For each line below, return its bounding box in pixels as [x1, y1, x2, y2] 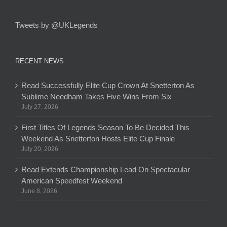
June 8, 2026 [21, 187, 57, 195]
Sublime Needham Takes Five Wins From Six [21, 92, 172, 101]
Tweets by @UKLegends [15, 21, 98, 30]
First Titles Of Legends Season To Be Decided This [21, 123, 190, 132]
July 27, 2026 [21, 103, 58, 111]
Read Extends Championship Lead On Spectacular [21, 165, 190, 174]
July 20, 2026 [21, 145, 58, 153]
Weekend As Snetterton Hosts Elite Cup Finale [21, 134, 175, 143]
